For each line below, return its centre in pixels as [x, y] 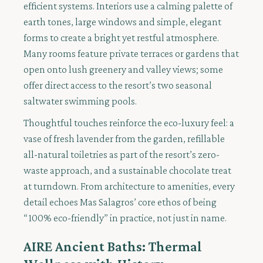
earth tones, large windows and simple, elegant [122, 22]
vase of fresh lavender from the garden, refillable [124, 139]
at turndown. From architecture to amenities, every [129, 186]
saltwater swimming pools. [80, 101]
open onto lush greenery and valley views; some [123, 70]
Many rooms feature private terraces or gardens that [131, 54]
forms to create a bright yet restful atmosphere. [121, 38]
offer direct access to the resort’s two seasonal [118, 85]
